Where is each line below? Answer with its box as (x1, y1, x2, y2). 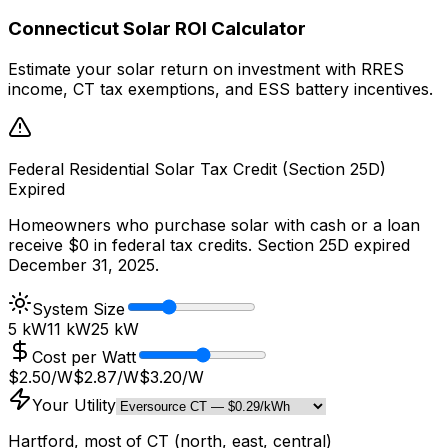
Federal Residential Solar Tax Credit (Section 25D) (8, 158, 386, 179)
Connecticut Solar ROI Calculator (8, 17, 306, 41)
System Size (32, 298, 125, 319)
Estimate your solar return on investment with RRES (8, 58, 404, 79)
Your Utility (32, 394, 116, 415)
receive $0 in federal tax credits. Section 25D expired (8, 234, 410, 255)
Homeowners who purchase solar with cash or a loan (8, 214, 420, 235)
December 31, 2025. (8, 254, 159, 275)
